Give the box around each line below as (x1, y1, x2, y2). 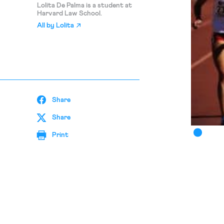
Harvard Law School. (36, 10, 102, 17)
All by (36, 22, 56, 29)
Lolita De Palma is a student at (36, 2, 132, 9)
